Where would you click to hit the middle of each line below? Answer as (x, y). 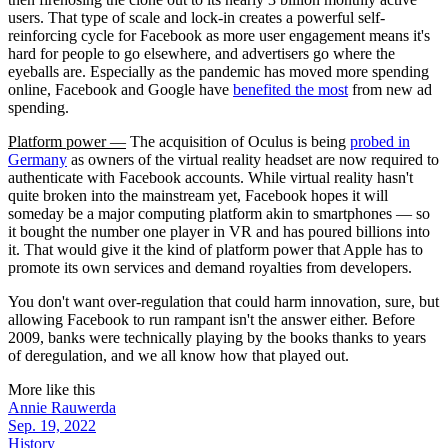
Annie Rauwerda (62, 407)
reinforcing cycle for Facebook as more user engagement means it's (219, 35)
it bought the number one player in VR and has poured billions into (219, 231)
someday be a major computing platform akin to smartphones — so (219, 213)
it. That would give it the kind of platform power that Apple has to (215, 249)
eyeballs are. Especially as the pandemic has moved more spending (218, 71)
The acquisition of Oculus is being (238, 141)
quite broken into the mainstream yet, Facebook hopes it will (198, 195)
